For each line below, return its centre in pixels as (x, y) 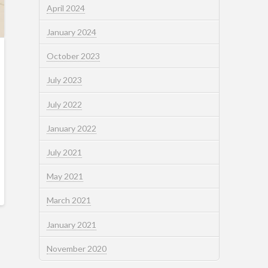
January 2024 (72, 32)
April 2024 (66, 8)
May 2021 (65, 176)
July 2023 (65, 80)
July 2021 (65, 152)
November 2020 (77, 248)
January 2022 (72, 128)
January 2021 (72, 224)
